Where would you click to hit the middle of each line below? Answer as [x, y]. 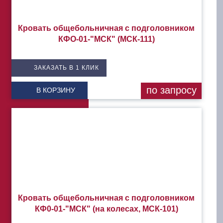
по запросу [171, 90]
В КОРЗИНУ [56, 90]
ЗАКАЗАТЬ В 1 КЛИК [66, 68]
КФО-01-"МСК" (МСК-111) [106, 39]
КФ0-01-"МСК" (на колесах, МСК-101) [106, 209]
